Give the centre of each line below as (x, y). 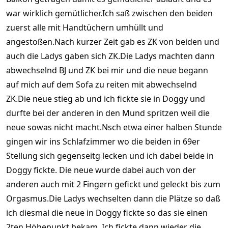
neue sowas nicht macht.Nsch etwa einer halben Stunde (114, 127)
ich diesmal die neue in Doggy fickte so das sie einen (107, 212)
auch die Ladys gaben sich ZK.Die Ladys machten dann (110, 56)
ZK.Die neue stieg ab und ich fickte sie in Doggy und (106, 98)
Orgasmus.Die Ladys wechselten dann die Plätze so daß (113, 198)
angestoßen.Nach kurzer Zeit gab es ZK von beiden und (113, 41)
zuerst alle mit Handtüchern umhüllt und (85, 27)
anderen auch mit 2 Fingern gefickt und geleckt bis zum (113, 184)
